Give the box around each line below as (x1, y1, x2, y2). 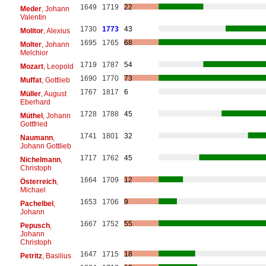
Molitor (20, 26, 43, 35)
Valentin (20, 12, 46, 21)
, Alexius (43, 26, 70, 35)
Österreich (20, 177, 56, 186)
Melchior (20, 48, 48, 57)
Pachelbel (20, 199, 53, 208)
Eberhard (20, 97, 50, 106)
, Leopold (43, 62, 74, 71)
